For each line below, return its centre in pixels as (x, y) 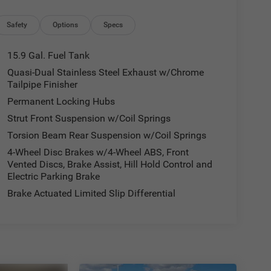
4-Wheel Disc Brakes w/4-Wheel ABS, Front (98, 152)
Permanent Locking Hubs (61, 101)
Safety (17, 24)
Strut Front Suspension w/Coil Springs (89, 118)
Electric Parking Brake (53, 176)
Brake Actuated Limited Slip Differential (91, 193)
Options (66, 24)
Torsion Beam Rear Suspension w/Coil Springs (106, 135)
